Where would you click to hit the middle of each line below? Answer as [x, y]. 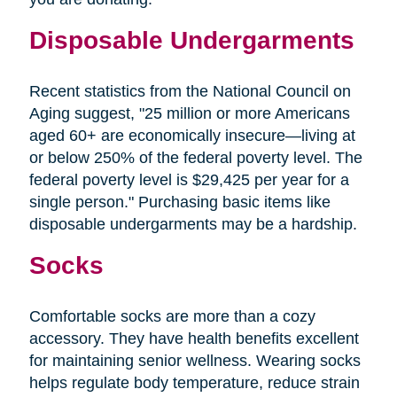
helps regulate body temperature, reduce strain [194, 382]
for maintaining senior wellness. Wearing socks [195, 360]
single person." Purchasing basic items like [179, 202]
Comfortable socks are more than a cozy [172, 316]
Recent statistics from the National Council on [190, 91]
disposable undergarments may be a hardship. [193, 224]
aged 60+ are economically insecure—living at [192, 135]
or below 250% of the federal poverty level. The [195, 157]
